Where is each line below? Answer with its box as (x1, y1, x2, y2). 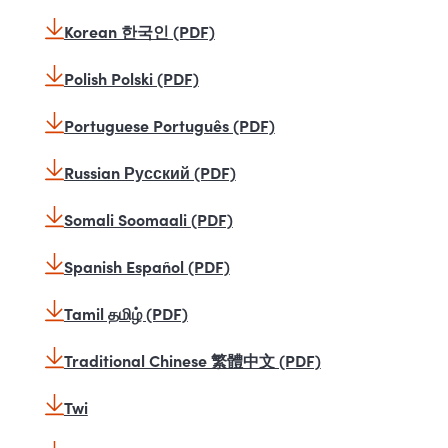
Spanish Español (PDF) (63, 254, 230, 277)
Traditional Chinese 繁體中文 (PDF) (63, 348, 321, 371)
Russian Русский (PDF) (63, 160, 236, 183)
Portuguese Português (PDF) (63, 113, 275, 136)
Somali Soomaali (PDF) (63, 207, 233, 230)
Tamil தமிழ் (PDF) (63, 301, 188, 324)
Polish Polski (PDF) (63, 66, 199, 89)
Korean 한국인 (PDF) (63, 19, 215, 42)
